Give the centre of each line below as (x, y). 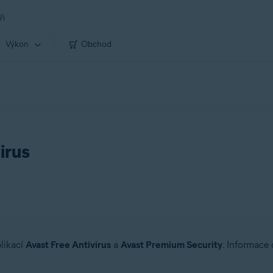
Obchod (96, 44)
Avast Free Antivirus (68, 245)
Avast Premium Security (171, 245)
